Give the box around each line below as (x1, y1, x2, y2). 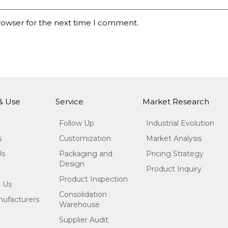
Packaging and (59, 149, 113, 159)
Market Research (142, 97, 210, 107)
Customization (59, 134, 111, 144)
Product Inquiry (146, 164, 202, 174)
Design (59, 159, 85, 169)
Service (55, 97, 84, 107)
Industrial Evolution (146, 119, 215, 128)
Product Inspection (59, 175, 128, 184)
